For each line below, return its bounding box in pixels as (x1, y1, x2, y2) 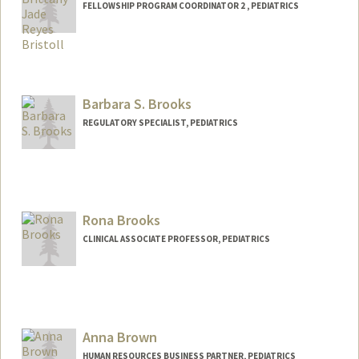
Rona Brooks (82, 211, 160, 230)
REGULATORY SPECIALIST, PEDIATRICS (82, 116, 238, 128)
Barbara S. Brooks (82, 94, 192, 113)
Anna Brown (82, 328, 157, 347)
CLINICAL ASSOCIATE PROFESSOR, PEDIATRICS (82, 233, 270, 245)
